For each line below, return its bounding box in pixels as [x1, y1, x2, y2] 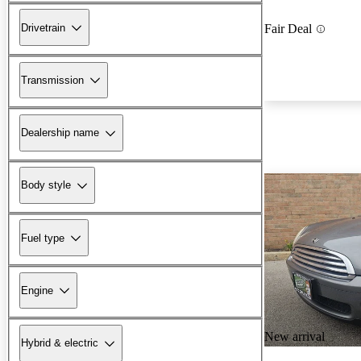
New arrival [264, 330, 325, 344]
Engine [21, 284, 53, 297]
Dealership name [21, 127, 99, 139]
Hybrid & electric [21, 337, 98, 350]
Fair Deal [264, 22, 312, 36]
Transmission [21, 73, 84, 86]
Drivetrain [21, 21, 65, 34]
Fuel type [21, 231, 64, 244]
